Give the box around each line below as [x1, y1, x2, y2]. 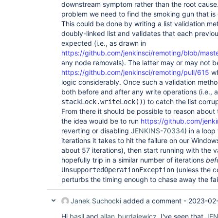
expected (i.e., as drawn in [61, 39, 146, 47]
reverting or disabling [61, 127, 131, 135]
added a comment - [121, 197, 188, 205]
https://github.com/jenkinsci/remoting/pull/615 [61, 68, 209, 76]
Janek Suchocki [71, 197, 121, 205]
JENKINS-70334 [131, 127, 184, 135]
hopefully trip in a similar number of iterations [61, 156, 206, 164]
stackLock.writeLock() [61, 98, 143, 106]
